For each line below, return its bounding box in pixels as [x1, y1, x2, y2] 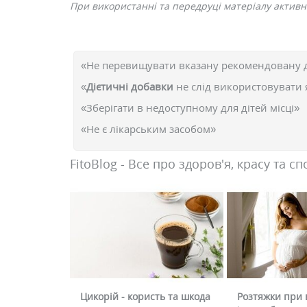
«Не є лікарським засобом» [81, 122, 216, 136]
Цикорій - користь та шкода [80, 290, 210, 304]
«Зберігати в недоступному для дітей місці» [81, 101, 299, 114]
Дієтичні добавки [86, 79, 176, 93]
